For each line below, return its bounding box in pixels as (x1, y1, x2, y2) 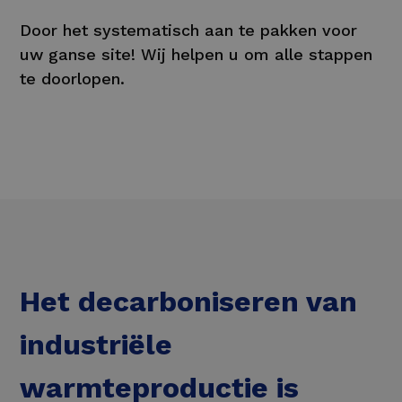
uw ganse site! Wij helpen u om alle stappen (20, 44, 373, 64)
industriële (20, 327, 173, 362)
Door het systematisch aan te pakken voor (20, 20, 358, 39)
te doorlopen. (20, 68, 126, 88)
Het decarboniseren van (20, 284, 358, 319)
